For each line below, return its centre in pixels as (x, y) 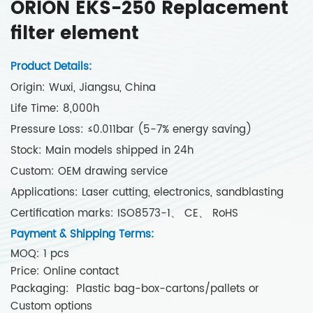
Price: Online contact (65, 271)
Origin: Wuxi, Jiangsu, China (87, 87)
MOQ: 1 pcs (43, 254)
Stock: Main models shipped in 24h (105, 150)
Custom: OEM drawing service (93, 171)
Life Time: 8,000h (58, 108)
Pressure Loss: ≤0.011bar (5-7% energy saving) (134, 129)
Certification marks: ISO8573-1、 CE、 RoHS (128, 213)
